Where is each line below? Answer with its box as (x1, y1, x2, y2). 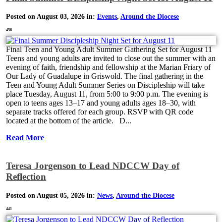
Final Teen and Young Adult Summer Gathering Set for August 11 (6, 45, 212, 54)
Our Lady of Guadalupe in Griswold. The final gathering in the (6, 71, 203, 80)
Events (97, 12, 117, 20)
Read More (6, 133, 44, 142)
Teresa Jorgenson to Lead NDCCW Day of (6, 161, 179, 171)
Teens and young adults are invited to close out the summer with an (6, 54, 216, 62)
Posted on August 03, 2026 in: (6, 12, 97, 20)
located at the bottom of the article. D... (6, 116, 131, 125)
